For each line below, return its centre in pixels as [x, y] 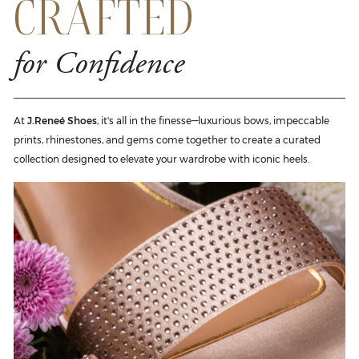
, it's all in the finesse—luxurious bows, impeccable [213, 120]
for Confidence [99, 65]
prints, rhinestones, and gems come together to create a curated [167, 139]
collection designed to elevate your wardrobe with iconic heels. [161, 159]
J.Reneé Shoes [62, 120]
